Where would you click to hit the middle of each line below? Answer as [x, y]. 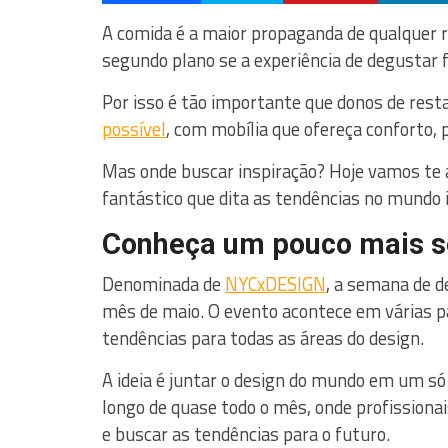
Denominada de [163, 284]
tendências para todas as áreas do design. [263, 338]
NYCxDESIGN [275, 284]
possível [134, 129]
